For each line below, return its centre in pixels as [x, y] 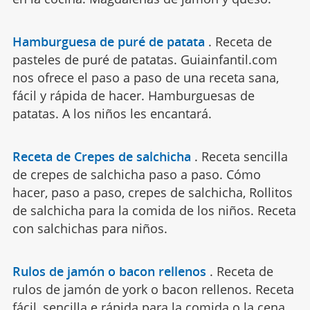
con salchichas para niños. [90, 228]
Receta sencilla [244, 156]
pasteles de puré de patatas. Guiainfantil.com [145, 59]
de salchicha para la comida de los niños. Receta [154, 210]
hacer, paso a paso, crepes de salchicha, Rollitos [152, 192]
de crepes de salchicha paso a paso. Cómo [136, 174]
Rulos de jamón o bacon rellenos [109, 271]
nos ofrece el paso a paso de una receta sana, [145, 77]
